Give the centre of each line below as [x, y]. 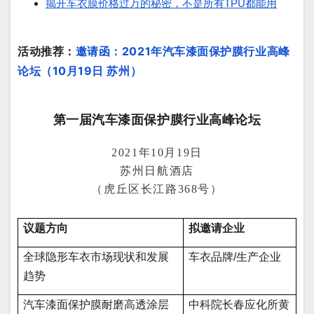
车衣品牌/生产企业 [235, 257]
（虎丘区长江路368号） [157, 189]
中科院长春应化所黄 [239, 305]
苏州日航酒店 [157, 171]
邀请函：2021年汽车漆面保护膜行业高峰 [183, 52]
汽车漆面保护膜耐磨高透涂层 [96, 305]
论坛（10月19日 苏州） [80, 71]
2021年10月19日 [157, 153]
